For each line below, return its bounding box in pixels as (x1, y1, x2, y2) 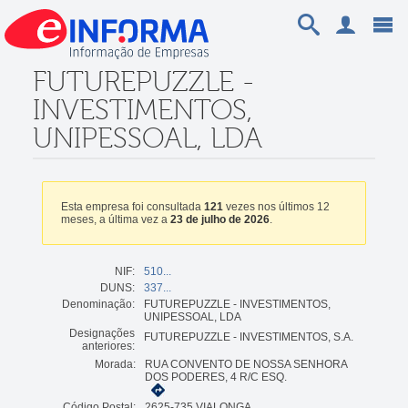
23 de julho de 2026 (169, 212, 270, 226)
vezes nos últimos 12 (222, 199, 330, 213)
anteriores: (81, 339, 135, 352)
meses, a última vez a (60, 212, 170, 226)
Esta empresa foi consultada (60, 199, 204, 213)
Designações (68, 326, 135, 340)
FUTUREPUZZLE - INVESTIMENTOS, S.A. (143, 330, 353, 343)
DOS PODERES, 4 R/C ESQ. (144, 370, 287, 383)
